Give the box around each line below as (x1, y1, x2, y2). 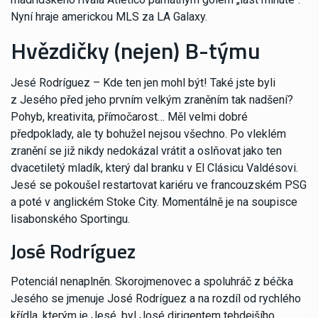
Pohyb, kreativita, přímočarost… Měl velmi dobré (11, 110, 248, 124)
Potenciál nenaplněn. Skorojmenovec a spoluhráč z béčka (11, 275, 293, 289)
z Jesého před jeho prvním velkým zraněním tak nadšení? (11, 93, 293, 107)
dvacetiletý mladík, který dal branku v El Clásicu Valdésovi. (11, 161, 298, 175)
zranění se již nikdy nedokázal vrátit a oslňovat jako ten (11, 144, 282, 158)
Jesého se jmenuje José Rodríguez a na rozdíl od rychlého (11, 292, 301, 306)
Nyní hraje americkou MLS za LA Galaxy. (11, 10, 207, 24)
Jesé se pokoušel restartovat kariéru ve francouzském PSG (11, 178, 307, 192)
